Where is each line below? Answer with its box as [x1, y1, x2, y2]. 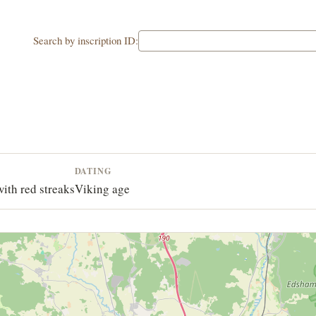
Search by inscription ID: [32, 33, 138, 48]
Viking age [74, 180, 130, 197]
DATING [74, 164, 113, 177]
